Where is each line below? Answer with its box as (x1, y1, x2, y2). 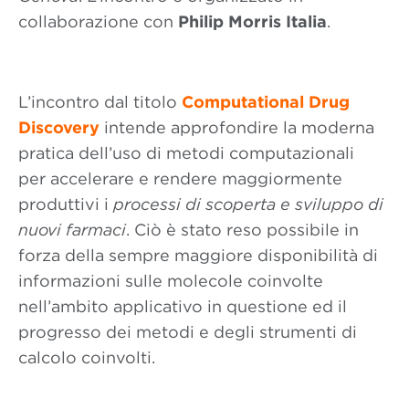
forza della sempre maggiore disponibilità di (18, 246, 378, 265)
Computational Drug (182, 92, 350, 111)
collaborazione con (18, 12, 178, 31)
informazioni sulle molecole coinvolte (18, 271, 323, 290)
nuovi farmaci (18, 220, 126, 239)
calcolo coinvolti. (18, 348, 155, 367)
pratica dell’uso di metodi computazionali (18, 143, 354, 163)
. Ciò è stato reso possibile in (126, 220, 359, 239)
